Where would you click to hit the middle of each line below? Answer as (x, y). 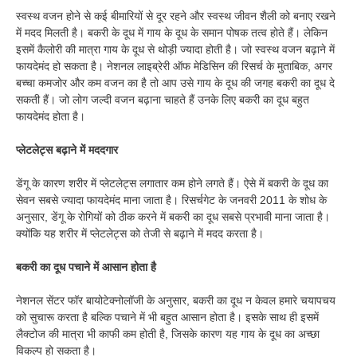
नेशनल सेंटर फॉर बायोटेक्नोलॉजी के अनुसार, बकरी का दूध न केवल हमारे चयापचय (176, 300)
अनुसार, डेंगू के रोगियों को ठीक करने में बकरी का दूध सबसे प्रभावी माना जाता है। (173, 216)
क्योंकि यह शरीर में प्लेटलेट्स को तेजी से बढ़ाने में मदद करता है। (140, 233)
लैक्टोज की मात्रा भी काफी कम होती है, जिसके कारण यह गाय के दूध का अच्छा (168, 333)
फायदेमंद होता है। (51, 116)
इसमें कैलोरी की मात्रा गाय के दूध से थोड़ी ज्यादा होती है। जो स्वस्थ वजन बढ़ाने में (175, 49)
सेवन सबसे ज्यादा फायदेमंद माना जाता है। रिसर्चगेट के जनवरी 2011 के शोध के (171, 200)
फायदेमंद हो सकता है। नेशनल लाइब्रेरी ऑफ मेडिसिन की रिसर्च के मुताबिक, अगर (174, 66)
